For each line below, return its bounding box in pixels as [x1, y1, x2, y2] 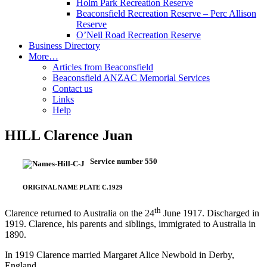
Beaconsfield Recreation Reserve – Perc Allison [76, 8, 256, 18]
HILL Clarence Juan [5, 127, 132, 143]
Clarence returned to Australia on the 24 [5, 208, 154, 219]
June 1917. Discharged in [161, 208, 259, 219]
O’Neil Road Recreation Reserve [76, 30, 201, 40]
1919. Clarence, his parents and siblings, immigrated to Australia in [5, 219, 256, 229]
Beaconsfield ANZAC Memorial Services [52, 73, 210, 83]
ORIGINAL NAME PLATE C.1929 [23, 184, 123, 191]
